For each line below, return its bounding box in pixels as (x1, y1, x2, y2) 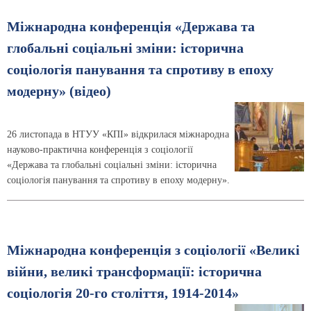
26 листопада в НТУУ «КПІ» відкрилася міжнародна (7, 128, 229, 140)
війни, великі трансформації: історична (7, 264, 262, 279)
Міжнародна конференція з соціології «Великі (7, 242, 300, 258)
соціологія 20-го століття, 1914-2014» (7, 285, 239, 301)
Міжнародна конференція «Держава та (7, 19, 255, 34)
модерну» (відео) (7, 83, 111, 99)
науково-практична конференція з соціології (7, 144, 193, 155)
